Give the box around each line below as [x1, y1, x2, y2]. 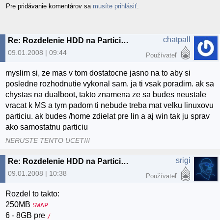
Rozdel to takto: [5, 189, 60, 198]
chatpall [163, 35, 191, 44]
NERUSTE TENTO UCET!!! [5, 137, 90, 144]
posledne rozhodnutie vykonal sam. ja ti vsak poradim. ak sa [5, 80, 215, 88]
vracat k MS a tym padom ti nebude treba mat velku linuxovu [5, 101, 214, 110]
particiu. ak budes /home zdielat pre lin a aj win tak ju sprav [5, 112, 210, 121]
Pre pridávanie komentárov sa [6, 2, 93, 10]
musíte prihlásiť [93, 2, 137, 10]
